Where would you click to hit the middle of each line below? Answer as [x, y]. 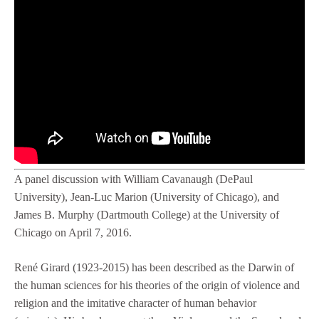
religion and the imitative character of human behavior [135, 303]
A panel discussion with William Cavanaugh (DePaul [134, 179]
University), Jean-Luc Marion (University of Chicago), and [147, 197]
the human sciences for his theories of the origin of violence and [157, 286]
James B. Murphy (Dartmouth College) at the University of [147, 215]
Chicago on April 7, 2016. [73, 233]
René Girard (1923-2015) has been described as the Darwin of [154, 268]
